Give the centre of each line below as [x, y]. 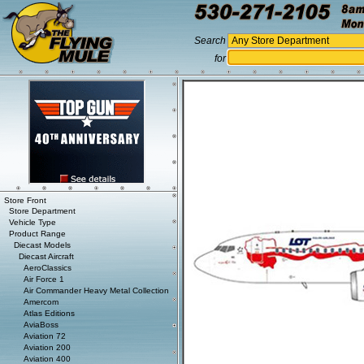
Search [210, 41]
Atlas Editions [49, 313]
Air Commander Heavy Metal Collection [96, 290]
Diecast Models [42, 245]
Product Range [37, 234]
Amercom [41, 302]
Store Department [42, 211]
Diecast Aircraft [46, 256]
